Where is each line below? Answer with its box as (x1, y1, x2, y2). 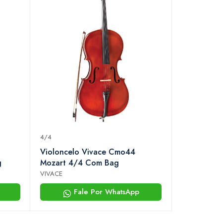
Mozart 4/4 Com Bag (40, 157, 119, 169)
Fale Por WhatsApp (71, 186, 139, 198)
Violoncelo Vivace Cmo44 (40, 146, 135, 158)
